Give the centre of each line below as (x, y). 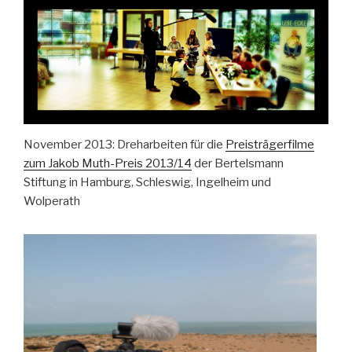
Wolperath (52, 201)
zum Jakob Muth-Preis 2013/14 (108, 163)
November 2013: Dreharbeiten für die (125, 145)
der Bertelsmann (238, 163)
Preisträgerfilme (270, 145)
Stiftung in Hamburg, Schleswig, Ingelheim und (147, 182)
